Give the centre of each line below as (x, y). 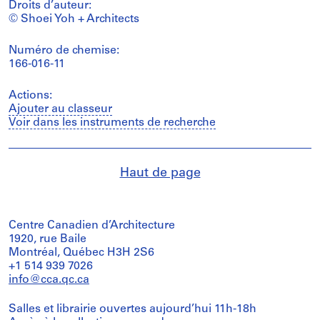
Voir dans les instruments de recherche (112, 123)
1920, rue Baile (47, 240)
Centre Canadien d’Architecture (92, 226)
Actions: (30, 96)
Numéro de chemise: (64, 51)
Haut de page (160, 174)
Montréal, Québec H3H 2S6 (81, 253)
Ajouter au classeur (60, 110)
